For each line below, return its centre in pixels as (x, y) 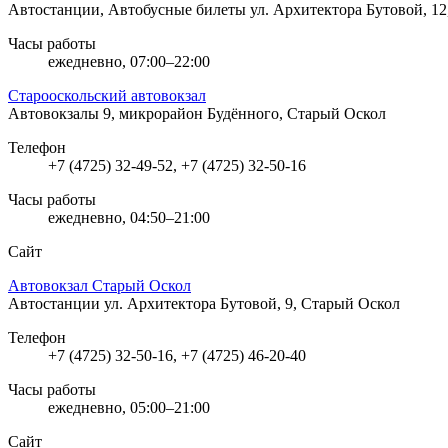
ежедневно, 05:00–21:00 (129, 407)
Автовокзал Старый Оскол (99, 285)
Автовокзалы (55, 113)
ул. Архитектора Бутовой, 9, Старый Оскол (252, 303)
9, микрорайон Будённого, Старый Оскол (244, 113)
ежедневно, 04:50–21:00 (129, 217)
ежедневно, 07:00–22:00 (129, 61)
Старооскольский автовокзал (107, 95)
